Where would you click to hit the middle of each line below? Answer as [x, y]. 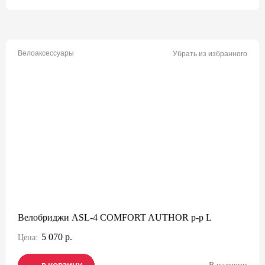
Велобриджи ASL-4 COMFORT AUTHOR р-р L [115, 217]
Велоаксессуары [46, 53]
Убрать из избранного [210, 54]
